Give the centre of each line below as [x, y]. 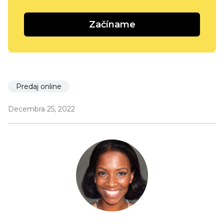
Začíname [112, 24]
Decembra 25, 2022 [41, 109]
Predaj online [39, 86]
